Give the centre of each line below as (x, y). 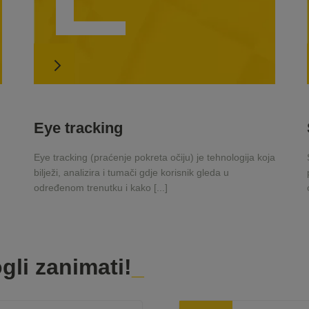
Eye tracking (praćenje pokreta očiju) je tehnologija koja (154, 158)
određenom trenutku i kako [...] (100, 188)
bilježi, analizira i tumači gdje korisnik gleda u (131, 173)
